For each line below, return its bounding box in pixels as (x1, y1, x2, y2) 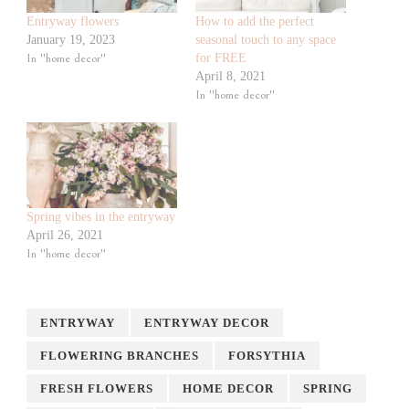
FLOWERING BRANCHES (40, 349, 199, 363)
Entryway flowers (26, 14, 119, 28)
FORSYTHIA (228, 349, 306, 363)
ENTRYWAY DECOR (144, 316, 269, 330)
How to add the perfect (195, 14, 314, 28)
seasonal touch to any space (195, 32, 336, 47)
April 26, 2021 (26, 228, 103, 243)
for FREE (195, 50, 246, 65)
